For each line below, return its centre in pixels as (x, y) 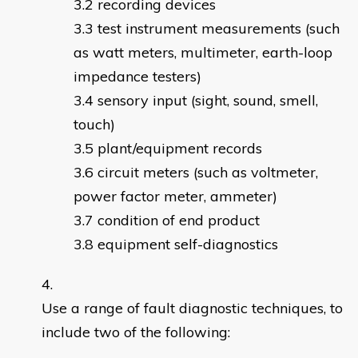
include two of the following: (136, 332)
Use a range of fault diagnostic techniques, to (192, 308)
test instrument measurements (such (219, 29)
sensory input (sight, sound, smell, (208, 101)
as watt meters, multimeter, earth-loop (203, 53)
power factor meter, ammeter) (191, 197)
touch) (116, 125)
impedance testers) (141, 77)
